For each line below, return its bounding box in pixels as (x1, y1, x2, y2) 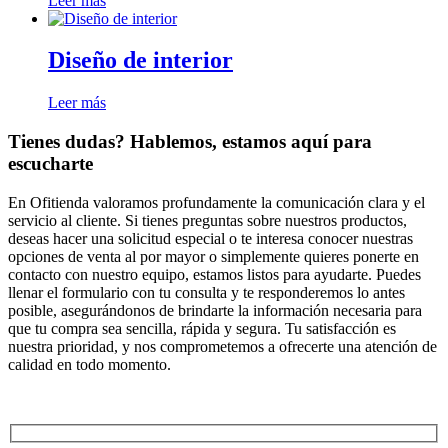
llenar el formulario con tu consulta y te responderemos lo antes (8, 283, 405, 301)
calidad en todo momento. (8, 355, 171, 373)
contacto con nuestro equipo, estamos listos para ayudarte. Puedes (8, 265, 421, 283)
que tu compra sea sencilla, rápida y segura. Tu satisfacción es (8, 319, 396, 337)
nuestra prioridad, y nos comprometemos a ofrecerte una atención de (8, 337, 437, 355)
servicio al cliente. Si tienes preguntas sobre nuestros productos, (8, 211, 407, 229)
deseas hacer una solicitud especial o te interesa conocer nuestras (8, 229, 413, 247)
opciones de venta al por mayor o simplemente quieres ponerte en (8, 247, 419, 265)
